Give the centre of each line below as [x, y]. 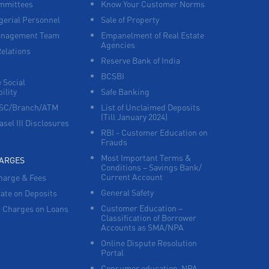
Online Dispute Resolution [149, 242]
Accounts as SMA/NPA [142, 227]
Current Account [131, 176]
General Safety [127, 192]
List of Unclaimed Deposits [150, 107]
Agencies [118, 44]
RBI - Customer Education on [154, 132]
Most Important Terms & [146, 157]
